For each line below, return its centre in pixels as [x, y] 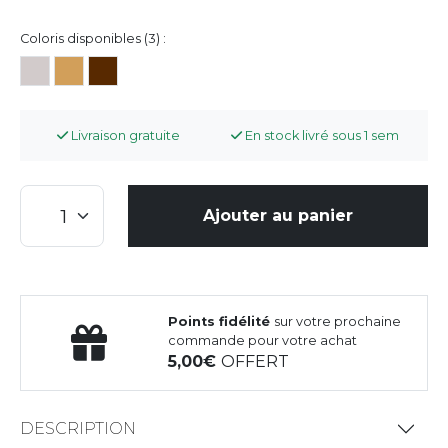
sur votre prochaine [338, 321]
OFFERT [255, 361]
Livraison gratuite [124, 135]
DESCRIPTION [78, 429]
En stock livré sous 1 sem [320, 135]
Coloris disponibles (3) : [93, 38]
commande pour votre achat [263, 340]
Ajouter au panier [278, 215]
